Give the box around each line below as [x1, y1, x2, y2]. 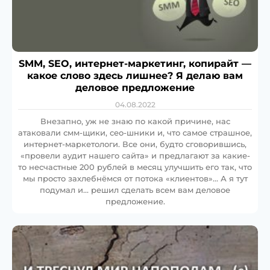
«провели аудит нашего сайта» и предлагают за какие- [20, 151, 250, 161]
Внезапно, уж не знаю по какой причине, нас [40, 116, 230, 127]
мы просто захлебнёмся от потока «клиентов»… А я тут [22, 174, 248, 184]
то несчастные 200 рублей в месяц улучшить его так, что [18, 162, 252, 172]
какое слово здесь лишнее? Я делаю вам [27, 70, 243, 82]
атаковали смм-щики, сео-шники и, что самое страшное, [18, 128, 252, 138]
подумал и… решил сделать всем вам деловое [40, 185, 230, 195]
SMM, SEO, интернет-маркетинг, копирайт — [19, 58, 251, 70]
